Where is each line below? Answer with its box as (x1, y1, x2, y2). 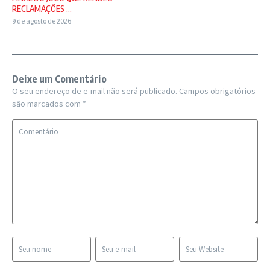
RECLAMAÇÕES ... (12, 3, 72, 14)
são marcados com (12, 98, 83, 109)
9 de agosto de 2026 (12, 16, 71, 25)
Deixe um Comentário (12, 72, 107, 85)
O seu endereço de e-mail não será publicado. (12, 85, 177, 96)
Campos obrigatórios (179, 85, 256, 96)
